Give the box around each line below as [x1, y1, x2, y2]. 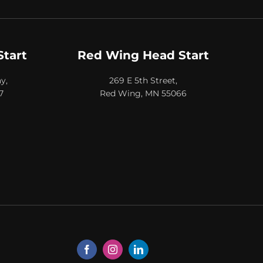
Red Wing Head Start [77, 48, 209, 62]
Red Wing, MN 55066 [100, 87, 187, 99]
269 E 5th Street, [109, 75, 177, 86]
